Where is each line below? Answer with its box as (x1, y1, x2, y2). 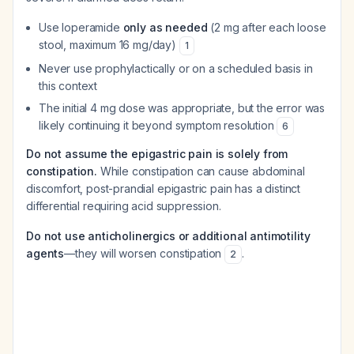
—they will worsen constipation (64, 247, 225, 260)
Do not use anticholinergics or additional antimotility (26, 229, 311, 243)
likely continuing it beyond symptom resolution (39, 119, 277, 132)
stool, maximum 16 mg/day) (39, 38, 179, 51)
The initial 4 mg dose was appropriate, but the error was (39, 101, 326, 115)
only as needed (122, 21, 208, 34)
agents (26, 247, 65, 260)
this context (39, 79, 98, 92)
